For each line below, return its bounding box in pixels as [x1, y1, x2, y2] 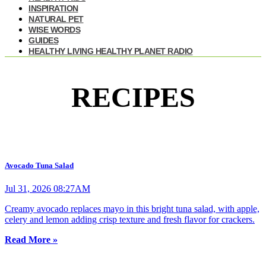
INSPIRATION [28, 4, 78, 14]
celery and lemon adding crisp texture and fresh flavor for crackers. [5, 214, 255, 225]
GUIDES [28, 36, 58, 46]
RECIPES [71, 81, 195, 113]
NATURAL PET [28, 14, 84, 24]
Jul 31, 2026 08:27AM [5, 183, 90, 194]
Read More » [5, 235, 58, 245]
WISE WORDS [28, 25, 80, 35]
